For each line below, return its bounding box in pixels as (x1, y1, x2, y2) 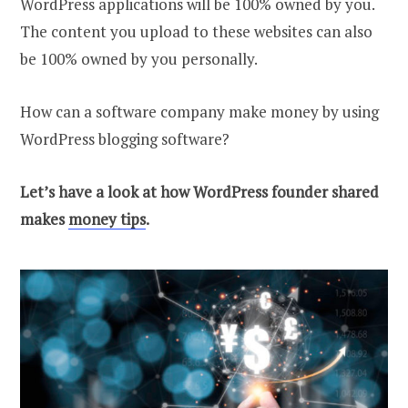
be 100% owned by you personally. (20, 48, 258, 70)
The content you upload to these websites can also (20, 21, 372, 43)
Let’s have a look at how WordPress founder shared (20, 181, 379, 203)
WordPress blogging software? (20, 128, 229, 150)
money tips (68, 209, 146, 230)
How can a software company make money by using (20, 101, 379, 123)
